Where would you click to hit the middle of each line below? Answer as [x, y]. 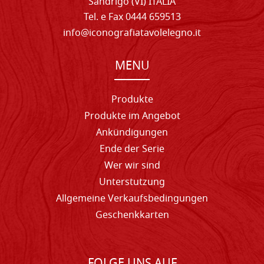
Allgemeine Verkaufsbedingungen [132, 199]
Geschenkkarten [132, 215]
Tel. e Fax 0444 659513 [132, 17]
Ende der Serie [132, 149]
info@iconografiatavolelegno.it [132, 33]
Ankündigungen [132, 133]
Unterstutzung [132, 182]
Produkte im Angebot [132, 116]
